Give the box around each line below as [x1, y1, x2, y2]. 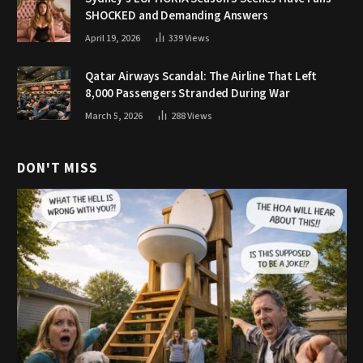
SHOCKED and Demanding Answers [85, 6, 268, 24]
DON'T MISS [17, 158, 99, 178]
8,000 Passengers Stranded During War [85, 84, 290, 102]
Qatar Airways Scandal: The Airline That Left [85, 67, 317, 85]
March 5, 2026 [85, 109, 143, 123]
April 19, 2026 [85, 31, 140, 45]
